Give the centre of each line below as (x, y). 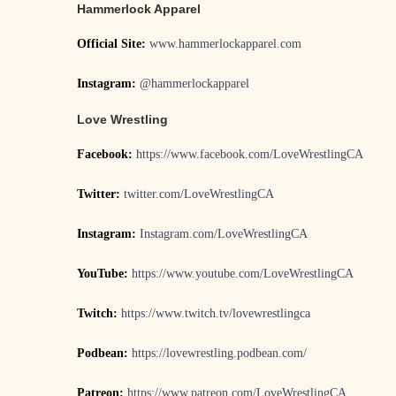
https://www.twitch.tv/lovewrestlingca (216, 314)
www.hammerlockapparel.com (225, 44)
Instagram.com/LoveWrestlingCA (224, 234)
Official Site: (113, 44)
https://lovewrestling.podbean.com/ (219, 354)
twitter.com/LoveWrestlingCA (199, 194)
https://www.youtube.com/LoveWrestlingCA (243, 274)
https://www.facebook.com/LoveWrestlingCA (250, 155)
